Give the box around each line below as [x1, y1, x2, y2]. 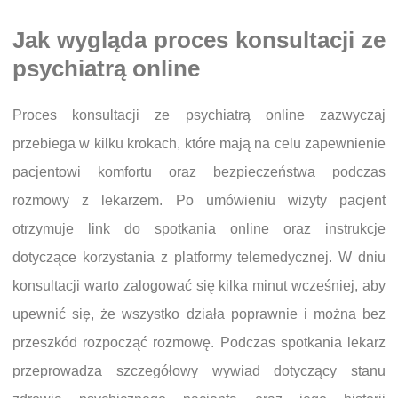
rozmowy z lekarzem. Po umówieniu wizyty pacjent [12, 192, 386, 208]
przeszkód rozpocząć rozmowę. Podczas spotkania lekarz [12, 334, 386, 350]
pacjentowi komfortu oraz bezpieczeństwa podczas [12, 163, 386, 179]
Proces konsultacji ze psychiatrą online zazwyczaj [12, 107, 386, 123]
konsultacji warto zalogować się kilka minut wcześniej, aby [12, 277, 386, 293]
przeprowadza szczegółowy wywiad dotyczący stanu [12, 362, 386, 378]
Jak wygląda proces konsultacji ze [12, 27, 386, 52]
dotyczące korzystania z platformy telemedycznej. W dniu [12, 249, 386, 265]
